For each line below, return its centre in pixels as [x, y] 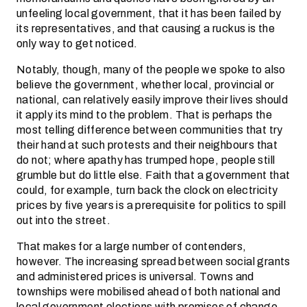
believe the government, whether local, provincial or [146, 85]
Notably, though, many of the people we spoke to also [151, 70]
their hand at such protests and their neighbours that [147, 145]
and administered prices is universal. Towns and [135, 277]
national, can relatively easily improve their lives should [152, 100]
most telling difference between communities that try [150, 130]
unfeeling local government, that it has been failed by [149, 13]
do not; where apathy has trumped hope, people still [146, 160]
